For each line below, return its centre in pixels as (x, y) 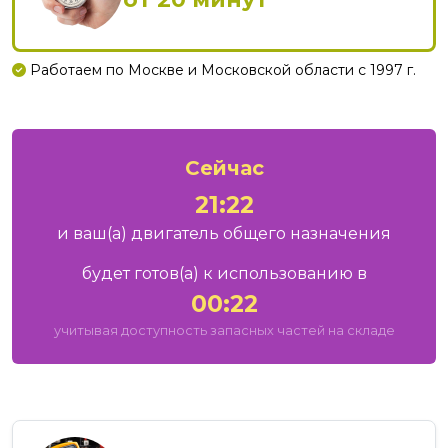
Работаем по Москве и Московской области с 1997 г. (221, 70)
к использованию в (282, 274)
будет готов (130, 274)
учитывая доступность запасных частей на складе (224, 331)
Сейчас (224, 168)
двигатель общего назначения (259, 234)
